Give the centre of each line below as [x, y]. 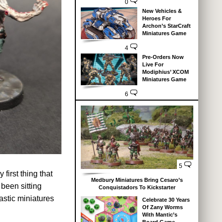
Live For [153, 65]
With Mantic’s [160, 215]
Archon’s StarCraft [166, 26]
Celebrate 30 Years [166, 200]
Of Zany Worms [162, 207]
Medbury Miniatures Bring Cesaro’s [137, 180]
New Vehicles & [162, 11]
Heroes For [156, 19]
